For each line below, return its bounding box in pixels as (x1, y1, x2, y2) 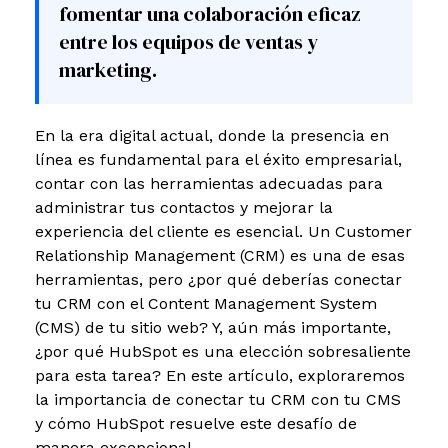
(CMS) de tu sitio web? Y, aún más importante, (35, 317, 391, 337)
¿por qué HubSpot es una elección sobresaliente (35, 341, 411, 361)
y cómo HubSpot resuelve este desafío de (35, 413, 357, 433)
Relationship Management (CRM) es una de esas (35, 245, 405, 265)
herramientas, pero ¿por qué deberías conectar (35, 269, 402, 289)
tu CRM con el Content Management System (35, 293, 377, 313)
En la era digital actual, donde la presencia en (35, 125, 389, 145)
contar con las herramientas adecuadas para (35, 173, 383, 193)
